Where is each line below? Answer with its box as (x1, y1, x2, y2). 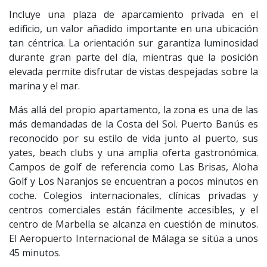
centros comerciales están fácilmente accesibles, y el (9, 203, 258, 216)
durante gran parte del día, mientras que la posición (9, 50, 258, 64)
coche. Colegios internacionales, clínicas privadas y (9, 188, 258, 202)
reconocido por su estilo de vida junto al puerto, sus (9, 131, 258, 145)
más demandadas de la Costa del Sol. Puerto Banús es (9, 117, 258, 131)
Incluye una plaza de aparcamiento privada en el (9, 7, 258, 21)
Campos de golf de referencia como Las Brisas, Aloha (9, 160, 258, 173)
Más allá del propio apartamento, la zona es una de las (9, 103, 258, 116)
